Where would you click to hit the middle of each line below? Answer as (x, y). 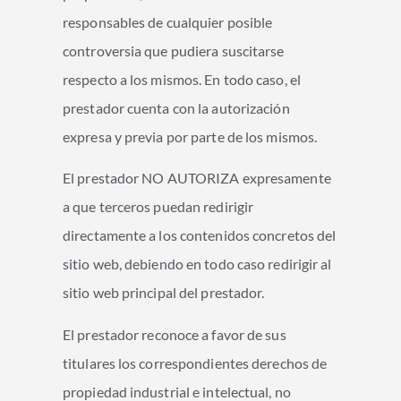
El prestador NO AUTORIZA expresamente (197, 178)
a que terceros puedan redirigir (158, 207)
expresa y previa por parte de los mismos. (190, 137)
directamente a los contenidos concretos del (200, 235)
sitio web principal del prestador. (164, 293)
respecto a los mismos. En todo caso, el (182, 80)
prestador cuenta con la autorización (176, 108)
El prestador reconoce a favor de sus (175, 334)
